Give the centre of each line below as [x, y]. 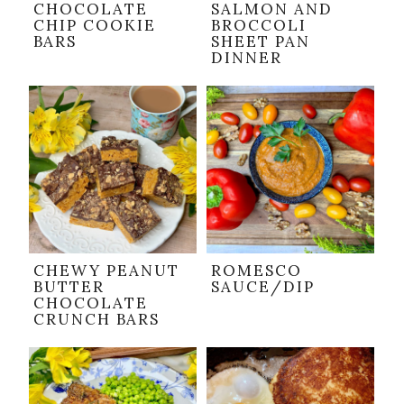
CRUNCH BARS [96, 320]
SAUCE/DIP [263, 287]
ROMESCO [257, 271]
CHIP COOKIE [95, 26]
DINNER [247, 58]
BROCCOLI [259, 26]
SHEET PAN [261, 42]
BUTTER [69, 287]
